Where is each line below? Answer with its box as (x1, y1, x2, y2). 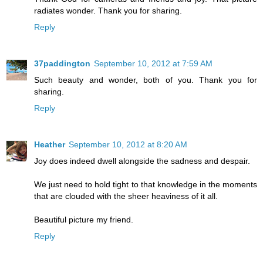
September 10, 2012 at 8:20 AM (69, 139, 187, 149)
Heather (34, 139, 65, 149)
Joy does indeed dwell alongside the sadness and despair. (34, 156, 250, 166)
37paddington (34, 59, 90, 68)
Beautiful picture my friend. (34, 214, 133, 224)
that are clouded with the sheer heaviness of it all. (34, 191, 218, 201)
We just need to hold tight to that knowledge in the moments (34, 179, 257, 189)
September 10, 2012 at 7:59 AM (94, 59, 213, 68)
